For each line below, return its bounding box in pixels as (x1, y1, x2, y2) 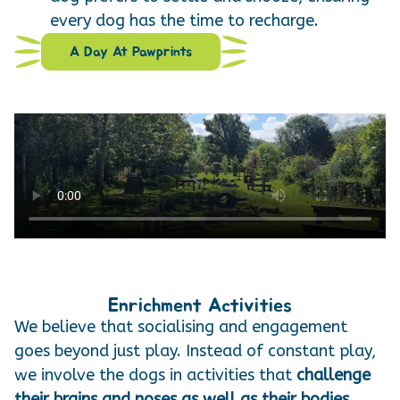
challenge (296, 365, 371, 386)
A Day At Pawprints (70, 45, 192, 60)
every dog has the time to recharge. (50, 11, 319, 31)
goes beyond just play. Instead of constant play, (14, 341, 376, 362)
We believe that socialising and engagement (14, 317, 347, 337)
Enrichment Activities (108, 296, 292, 316)
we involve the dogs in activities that (14, 365, 296, 386)
